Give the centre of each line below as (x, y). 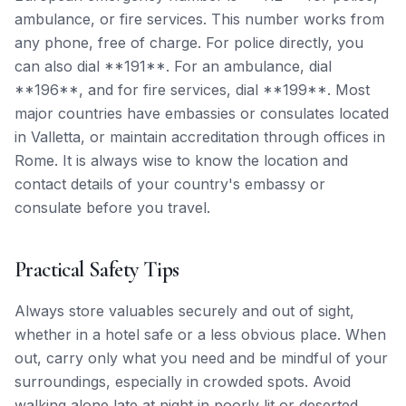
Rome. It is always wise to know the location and (181, 160)
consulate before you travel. (112, 208)
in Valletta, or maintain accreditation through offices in (200, 137)
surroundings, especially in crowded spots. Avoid (183, 382)
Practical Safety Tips (97, 270)
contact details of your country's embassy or (170, 184)
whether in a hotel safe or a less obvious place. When (200, 334)
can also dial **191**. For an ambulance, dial (173, 66)
